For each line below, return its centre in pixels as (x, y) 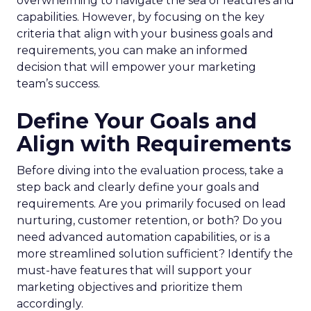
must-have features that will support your (134, 270)
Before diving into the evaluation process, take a (150, 170)
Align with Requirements (154, 144)
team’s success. (58, 84)
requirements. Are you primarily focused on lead (151, 204)
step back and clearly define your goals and (138, 187)
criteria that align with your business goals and (145, 34)
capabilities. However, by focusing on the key (141, 17)
